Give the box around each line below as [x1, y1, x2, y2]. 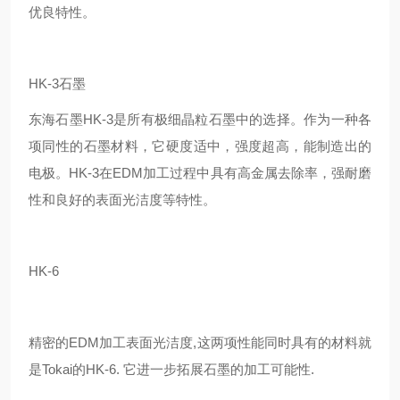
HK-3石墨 [29, 76, 86, 91]
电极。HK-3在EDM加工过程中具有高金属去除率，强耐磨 [29, 165, 371, 180]
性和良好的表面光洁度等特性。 [29, 192, 216, 207]
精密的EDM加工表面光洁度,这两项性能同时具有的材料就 [29, 335, 371, 350]
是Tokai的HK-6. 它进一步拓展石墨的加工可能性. [29, 362, 314, 377]
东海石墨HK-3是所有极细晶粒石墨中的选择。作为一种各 [29, 112, 371, 127]
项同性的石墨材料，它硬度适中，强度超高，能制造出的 [29, 138, 371, 154]
